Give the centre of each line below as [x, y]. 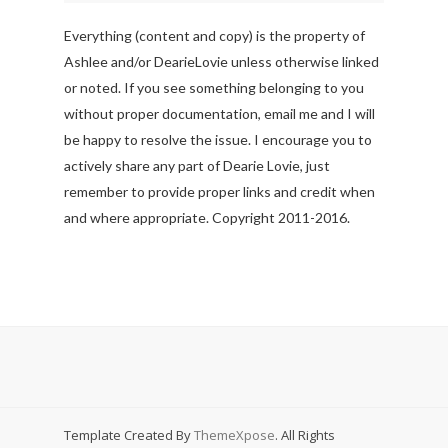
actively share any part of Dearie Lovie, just [197, 165]
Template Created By [129, 434]
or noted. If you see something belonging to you [214, 87]
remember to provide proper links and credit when [219, 191]
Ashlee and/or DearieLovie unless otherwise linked [221, 61]
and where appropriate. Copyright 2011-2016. [207, 217]
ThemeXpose [234, 434]
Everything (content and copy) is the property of [214, 35]
